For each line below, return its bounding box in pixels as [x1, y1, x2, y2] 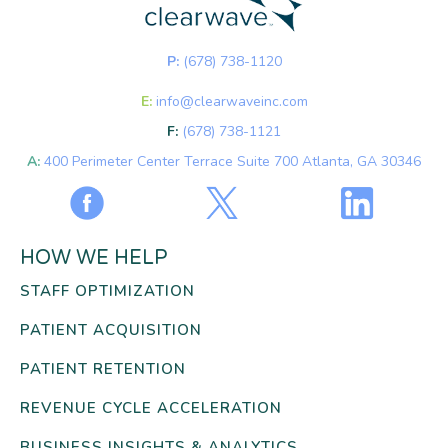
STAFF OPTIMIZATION [20, 281, 195, 302]
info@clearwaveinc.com [155, 92, 308, 112]
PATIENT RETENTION [20, 359, 186, 380]
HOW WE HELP [20, 246, 168, 271]
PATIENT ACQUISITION [20, 320, 202, 341]
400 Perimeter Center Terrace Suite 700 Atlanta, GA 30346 [44, 152, 421, 172]
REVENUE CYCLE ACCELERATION [20, 398, 282, 419]
